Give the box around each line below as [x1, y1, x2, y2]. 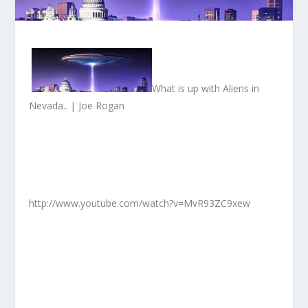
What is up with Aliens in [152, 81, 260, 95]
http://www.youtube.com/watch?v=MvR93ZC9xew [29, 196, 251, 210]
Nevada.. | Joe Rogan [29, 98, 125, 112]
